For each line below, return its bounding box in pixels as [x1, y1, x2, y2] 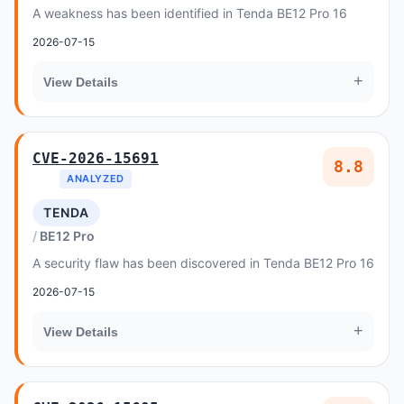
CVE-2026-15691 [32, 150, 159, 167]
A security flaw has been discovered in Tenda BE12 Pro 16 [32, 255, 374, 271]
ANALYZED [67, 172, 124, 185]
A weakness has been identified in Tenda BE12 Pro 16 [32, 5, 347, 21]
